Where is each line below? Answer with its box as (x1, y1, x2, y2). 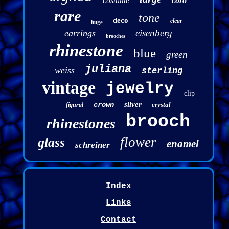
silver (124, 100, 142, 109)
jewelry (106, 80, 174, 98)
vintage (42, 78, 96, 98)
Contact (100, 215, 136, 225)
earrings (64, 28, 96, 39)
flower (120, 134, 157, 150)
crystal (152, 101, 171, 109)
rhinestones (47, 116, 116, 132)
